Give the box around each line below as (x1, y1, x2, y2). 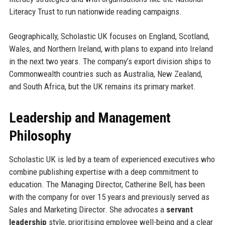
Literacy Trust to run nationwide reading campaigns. (9, 7, 182, 17)
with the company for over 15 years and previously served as (9, 192, 209, 202)
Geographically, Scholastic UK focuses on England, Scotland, (9, 31, 209, 42)
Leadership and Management (9, 109, 171, 127)
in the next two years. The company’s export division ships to (9, 56, 211, 67)
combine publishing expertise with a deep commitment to (9, 167, 198, 177)
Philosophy (9, 128, 71, 145)
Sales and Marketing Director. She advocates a (9, 204, 166, 215)
